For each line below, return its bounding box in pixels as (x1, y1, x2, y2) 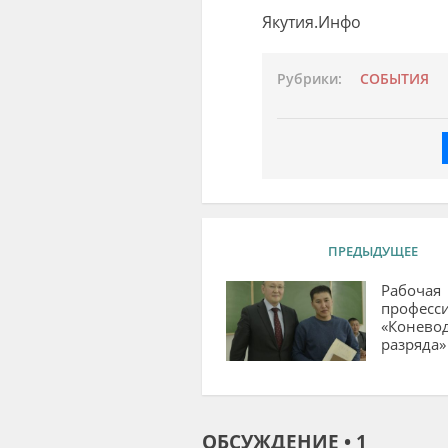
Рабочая (380, 279, 441, 300)
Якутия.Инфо (261, 10, 361, 33)
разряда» (380, 333, 446, 354)
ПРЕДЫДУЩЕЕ (327, 241, 418, 260)
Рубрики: (276, 69, 342, 88)
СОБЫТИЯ (359, 69, 429, 88)
